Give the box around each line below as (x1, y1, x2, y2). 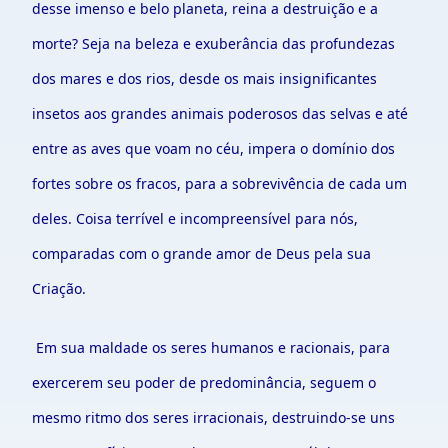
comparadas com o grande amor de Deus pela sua (32, 244, 371, 263)
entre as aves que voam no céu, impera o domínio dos (32, 139, 395, 158)
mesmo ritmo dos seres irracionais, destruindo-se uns (32, 408, 395, 427)
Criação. (32, 279, 86, 298)
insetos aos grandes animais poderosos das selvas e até (32, 104, 408, 123)
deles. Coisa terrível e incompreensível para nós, (32, 209, 358, 228)
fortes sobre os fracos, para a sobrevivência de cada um (32, 174, 407, 193)
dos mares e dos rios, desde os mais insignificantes (32, 69, 377, 88)
